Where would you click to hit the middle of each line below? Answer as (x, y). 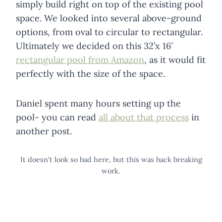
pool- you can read (57, 117)
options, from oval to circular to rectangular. (109, 32)
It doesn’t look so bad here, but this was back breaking (111, 159)
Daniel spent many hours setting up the (98, 103)
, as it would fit (175, 59)
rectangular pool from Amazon (80, 59)
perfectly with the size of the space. (90, 73)
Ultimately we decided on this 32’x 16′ (94, 46)
